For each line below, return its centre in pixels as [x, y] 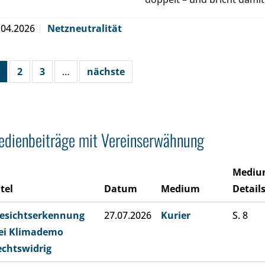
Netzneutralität [85, 28]
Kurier [176, 215]
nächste [106, 72]
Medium [180, 189]
